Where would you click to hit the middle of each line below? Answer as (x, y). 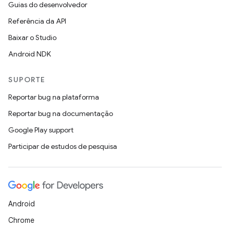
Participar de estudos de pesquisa (63, 146)
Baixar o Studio (32, 37)
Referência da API (37, 21)
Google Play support (41, 130)
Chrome (21, 220)
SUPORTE (27, 80)
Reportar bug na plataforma (54, 97)
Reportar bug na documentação (61, 113)
